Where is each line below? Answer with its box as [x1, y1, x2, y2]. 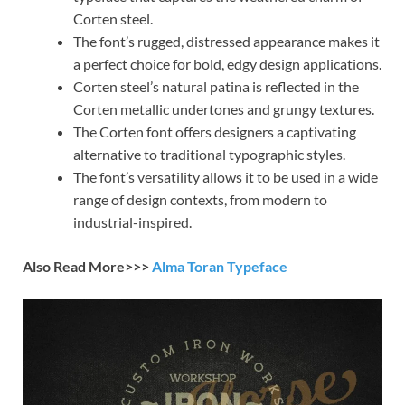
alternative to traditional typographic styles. [73, 146, 345, 164]
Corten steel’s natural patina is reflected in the [73, 78, 359, 96]
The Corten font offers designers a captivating [73, 123, 356, 141]
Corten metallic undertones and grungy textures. [73, 100, 374, 118]
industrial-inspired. [73, 213, 192, 231]
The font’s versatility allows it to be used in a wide [73, 168, 378, 186]
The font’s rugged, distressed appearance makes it [73, 33, 380, 51]
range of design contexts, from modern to [73, 191, 327, 209]
